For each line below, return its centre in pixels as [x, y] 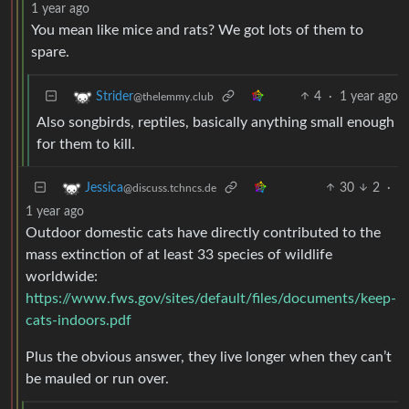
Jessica [104, 188]
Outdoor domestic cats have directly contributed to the [203, 232]
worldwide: [62, 276]
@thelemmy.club [173, 96]
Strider [115, 96]
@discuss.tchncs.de [170, 188]
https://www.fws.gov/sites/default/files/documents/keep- [211, 298]
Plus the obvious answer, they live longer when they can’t [209, 357]
